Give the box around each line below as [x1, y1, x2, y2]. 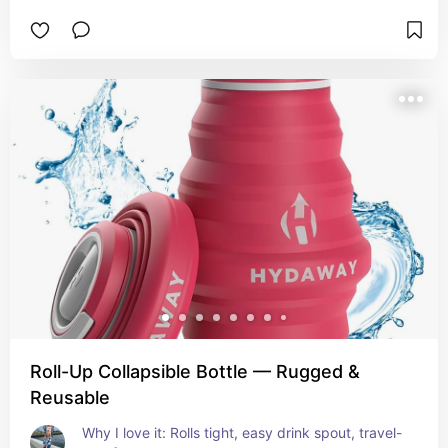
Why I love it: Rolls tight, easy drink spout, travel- [82, 424, 402, 441]
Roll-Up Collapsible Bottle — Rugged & [30, 361, 360, 382]
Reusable [30, 387, 110, 408]
